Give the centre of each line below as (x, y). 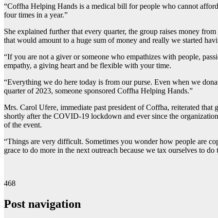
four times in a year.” (36, 15)
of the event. (23, 125)
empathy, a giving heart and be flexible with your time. (88, 66)
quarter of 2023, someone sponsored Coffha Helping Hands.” (98, 91)
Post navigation (42, 204)
